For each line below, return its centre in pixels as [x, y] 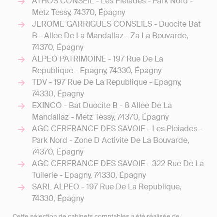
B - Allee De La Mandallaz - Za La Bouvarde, [110, 36]
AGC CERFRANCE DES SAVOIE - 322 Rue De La [118, 163]
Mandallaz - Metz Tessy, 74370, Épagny [100, 117]
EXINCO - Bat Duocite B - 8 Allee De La [102, 105]
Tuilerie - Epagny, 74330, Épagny [89, 175]
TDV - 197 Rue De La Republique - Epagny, [107, 82]
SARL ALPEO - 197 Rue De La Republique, [107, 187]
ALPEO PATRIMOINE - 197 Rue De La [98, 59]
